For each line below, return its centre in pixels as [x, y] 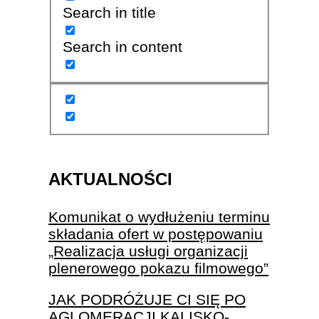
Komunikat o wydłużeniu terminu [159, 216]
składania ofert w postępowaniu [156, 234]
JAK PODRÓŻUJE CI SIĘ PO [147, 299]
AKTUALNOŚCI [111, 179]
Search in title [109, 13]
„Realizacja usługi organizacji [148, 251]
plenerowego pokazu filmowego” [159, 268]
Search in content [122, 47]
